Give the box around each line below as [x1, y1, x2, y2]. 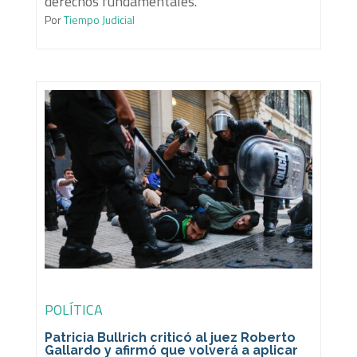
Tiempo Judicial [61, 10, 135, 28]
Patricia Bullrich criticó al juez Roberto [44, 329, 296, 345]
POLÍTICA [44, 298, 103, 320]
